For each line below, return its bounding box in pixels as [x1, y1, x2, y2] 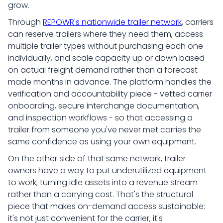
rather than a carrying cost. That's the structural [8, 189, 193, 200]
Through [8, 16, 43, 28]
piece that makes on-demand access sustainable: [8, 201, 205, 212]
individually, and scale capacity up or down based [8, 52, 205, 64]
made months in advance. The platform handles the [8, 76, 212, 88]
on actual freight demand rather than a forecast [8, 64, 198, 76]
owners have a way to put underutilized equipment [8, 165, 207, 176]
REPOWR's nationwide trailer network [43, 16, 182, 28]
